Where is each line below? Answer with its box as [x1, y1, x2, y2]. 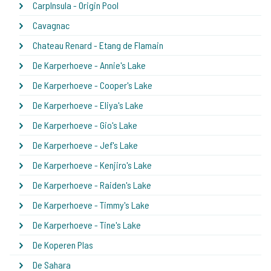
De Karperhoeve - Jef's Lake [33, 139, 138, 151]
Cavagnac [33, 19, 70, 31]
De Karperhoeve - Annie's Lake [33, 59, 146, 71]
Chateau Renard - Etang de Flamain [33, 39, 163, 51]
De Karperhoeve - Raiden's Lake [33, 178, 151, 191]
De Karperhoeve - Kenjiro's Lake [33, 158, 152, 171]
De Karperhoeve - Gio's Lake [33, 119, 137, 131]
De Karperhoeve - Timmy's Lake [33, 198, 149, 211]
